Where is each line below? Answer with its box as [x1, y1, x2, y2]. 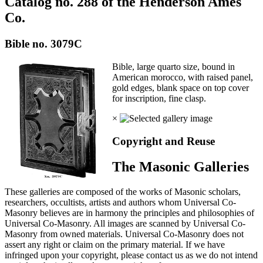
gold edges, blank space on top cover [112, 82, 249, 93]
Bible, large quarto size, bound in [112, 61, 235, 72]
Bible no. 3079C [5, 38, 82, 50]
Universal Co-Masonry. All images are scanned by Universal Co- [5, 218, 245, 229]
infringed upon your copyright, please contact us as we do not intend [5, 250, 258, 261]
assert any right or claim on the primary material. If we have [5, 240, 225, 250]
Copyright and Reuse [112, 134, 215, 147]
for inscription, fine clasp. [112, 93, 208, 103]
